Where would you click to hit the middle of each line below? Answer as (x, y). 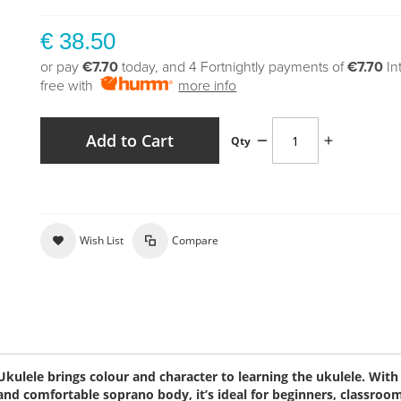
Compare (196, 240)
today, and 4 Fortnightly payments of (233, 67)
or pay (62, 67)
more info (208, 86)
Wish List (102, 240)
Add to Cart (130, 141)
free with (71, 86)
